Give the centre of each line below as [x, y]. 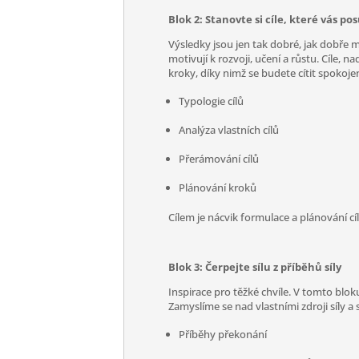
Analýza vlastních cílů [229, 130]
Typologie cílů [212, 101]
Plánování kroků [218, 188]
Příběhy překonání [223, 334]
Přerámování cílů [219, 159]
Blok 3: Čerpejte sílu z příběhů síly [255, 267]
